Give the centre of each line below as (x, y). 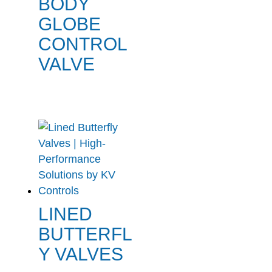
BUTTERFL (85, 234)
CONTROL (82, 44)
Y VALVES (80, 254)
